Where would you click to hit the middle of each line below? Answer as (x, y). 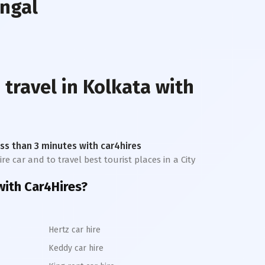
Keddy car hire (76, 248)
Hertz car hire (75, 230)
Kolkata (117, 87)
